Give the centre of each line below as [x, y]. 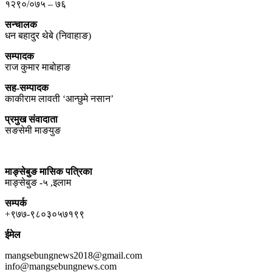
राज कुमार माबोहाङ [38, 67]
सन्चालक [22, 25]
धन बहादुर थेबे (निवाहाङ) [48, 36]
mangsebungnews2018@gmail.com [73, 256]
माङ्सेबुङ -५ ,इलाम [38, 183]
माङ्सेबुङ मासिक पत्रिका [49, 172]
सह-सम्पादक [27, 88]
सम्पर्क [16, 203]
